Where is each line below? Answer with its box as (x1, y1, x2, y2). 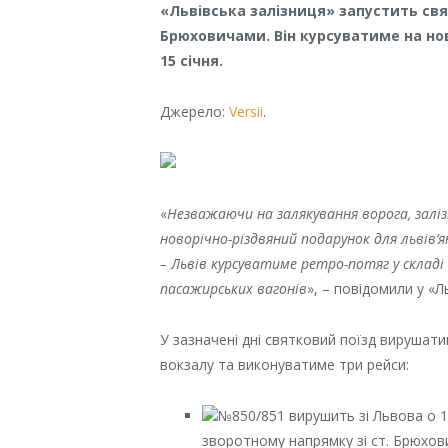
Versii (229, 101, 264, 121)
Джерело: (160, 101, 230, 121)
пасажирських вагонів (160, 278, 308, 298)
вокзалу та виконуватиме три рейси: (160, 354, 410, 374)
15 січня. (160, 50, 224, 70)
